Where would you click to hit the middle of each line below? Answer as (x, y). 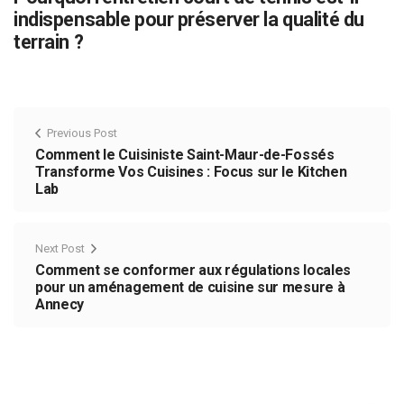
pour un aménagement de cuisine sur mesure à (190, 288)
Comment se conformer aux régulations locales (193, 271)
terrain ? (49, 42)
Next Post (60, 249)
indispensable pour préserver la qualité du (189, 20)
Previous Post (82, 133)
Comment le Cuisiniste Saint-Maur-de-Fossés (185, 155)
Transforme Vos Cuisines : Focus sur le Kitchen (191, 172)
